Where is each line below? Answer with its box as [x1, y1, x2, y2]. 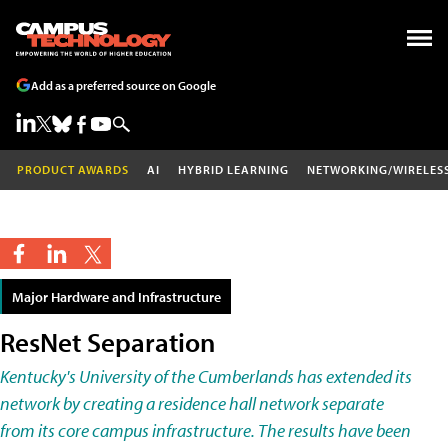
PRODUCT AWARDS [17, 162, 129, 177]
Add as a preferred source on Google [31, 77, 216, 93]
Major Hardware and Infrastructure [12, 287, 221, 306]
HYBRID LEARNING [178, 162, 289, 177]
